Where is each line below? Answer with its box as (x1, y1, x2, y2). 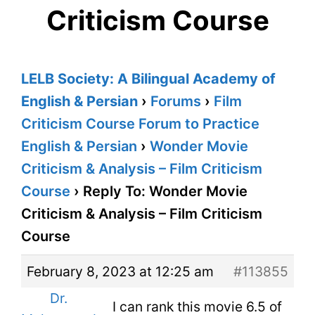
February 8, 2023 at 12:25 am (27, 263, 214, 281)
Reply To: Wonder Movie (83, 183, 247, 200)
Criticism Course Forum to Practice (21, 115, 259, 133)
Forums (150, 93, 201, 110)
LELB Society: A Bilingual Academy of (21, 70, 276, 88)
